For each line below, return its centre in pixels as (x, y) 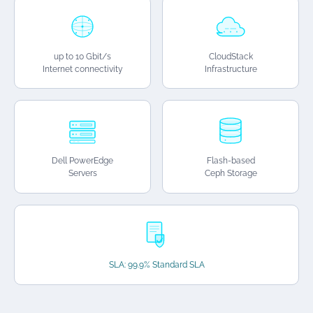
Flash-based (231, 161)
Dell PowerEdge (82, 161)
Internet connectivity (82, 69)
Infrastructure (231, 69)
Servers (82, 174)
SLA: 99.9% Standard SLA (156, 265)
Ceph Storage (231, 174)
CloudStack (231, 56)
